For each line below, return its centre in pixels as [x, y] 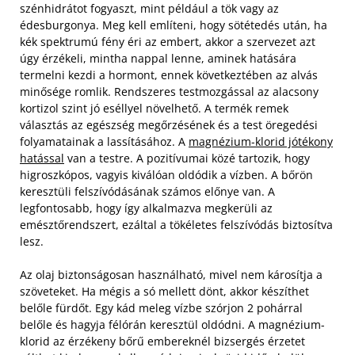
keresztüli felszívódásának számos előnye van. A [147, 192]
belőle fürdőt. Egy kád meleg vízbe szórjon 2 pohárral [161, 308]
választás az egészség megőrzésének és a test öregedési [169, 125]
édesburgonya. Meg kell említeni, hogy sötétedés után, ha [174, 25]
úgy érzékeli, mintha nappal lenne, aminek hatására [158, 59]
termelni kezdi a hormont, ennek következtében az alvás [169, 75]
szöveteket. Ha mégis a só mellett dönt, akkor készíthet [164, 292]
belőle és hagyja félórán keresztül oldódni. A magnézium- [172, 325]
